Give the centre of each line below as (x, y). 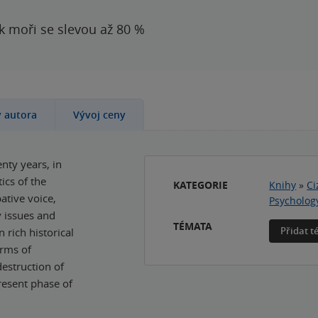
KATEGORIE (201, 185)
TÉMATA (193, 226)
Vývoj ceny (99, 115)
